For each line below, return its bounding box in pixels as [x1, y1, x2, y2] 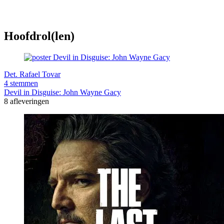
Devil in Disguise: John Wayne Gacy [4, 87, 121, 96]
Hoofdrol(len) [4, 29, 74, 42]
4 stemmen [4, 78, 38, 87]
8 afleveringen [4, 96, 49, 105]
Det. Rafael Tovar [4, 69, 60, 78]
